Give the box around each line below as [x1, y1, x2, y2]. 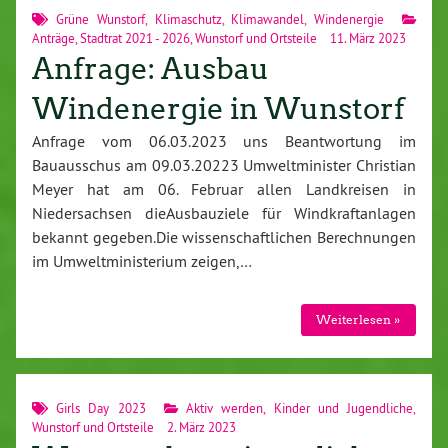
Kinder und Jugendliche [273, 399, 414, 416]
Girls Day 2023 [56, 399, 146, 416]
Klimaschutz [154, 11, 222, 28]
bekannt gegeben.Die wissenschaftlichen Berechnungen [32, 227, 416, 248]
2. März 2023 [164, 418, 236, 435]
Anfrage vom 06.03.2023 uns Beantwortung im [32, 131, 416, 152]
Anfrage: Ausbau [32, 51, 269, 88]
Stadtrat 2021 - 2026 [80, 30, 190, 47]
